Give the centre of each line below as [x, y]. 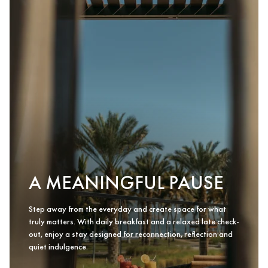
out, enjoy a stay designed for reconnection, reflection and [131, 234]
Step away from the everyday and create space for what [127, 209]
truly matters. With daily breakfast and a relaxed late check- [134, 221]
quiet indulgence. [58, 246]
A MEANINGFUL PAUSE [126, 183]
